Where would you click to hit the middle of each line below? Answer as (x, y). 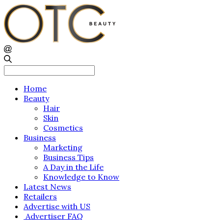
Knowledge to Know (81, 177)
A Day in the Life (73, 167)
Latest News (47, 187)
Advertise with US (57, 206)
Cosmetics (63, 128)
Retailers (40, 197)
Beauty (36, 98)
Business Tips (69, 157)
